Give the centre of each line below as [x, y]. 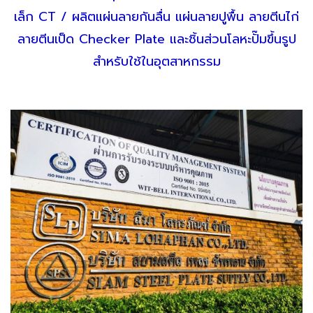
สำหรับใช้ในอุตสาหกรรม [156, 61]
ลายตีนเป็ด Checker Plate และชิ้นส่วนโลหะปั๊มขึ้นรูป [156, 39]
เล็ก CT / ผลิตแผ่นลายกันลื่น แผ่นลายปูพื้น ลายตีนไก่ [156, 16]
